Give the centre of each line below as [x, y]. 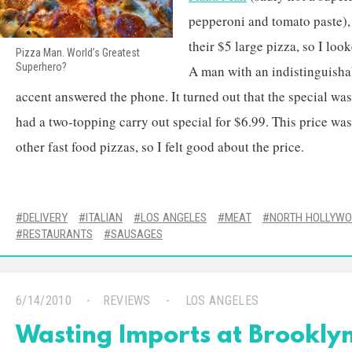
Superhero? [41, 67]
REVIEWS [126, 301]
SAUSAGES [137, 234]
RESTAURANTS [58, 234]
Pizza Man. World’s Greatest [78, 53]
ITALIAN [104, 218]
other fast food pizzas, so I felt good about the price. [160, 147]
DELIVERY [45, 218]
